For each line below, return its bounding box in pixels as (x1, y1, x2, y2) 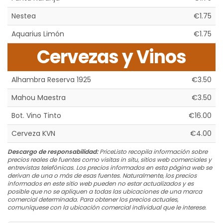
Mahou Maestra (11, 93, 66, 103)
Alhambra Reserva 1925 (11, 75, 91, 85)
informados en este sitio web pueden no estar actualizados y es (7, 179, 194, 188)
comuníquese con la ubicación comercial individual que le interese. (7, 203, 207, 212)
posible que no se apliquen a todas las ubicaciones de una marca (7, 187, 202, 196)
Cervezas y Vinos (37, 44, 186, 70)
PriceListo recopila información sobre (98, 147, 208, 156)
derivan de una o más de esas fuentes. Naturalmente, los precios (7, 171, 197, 180)
